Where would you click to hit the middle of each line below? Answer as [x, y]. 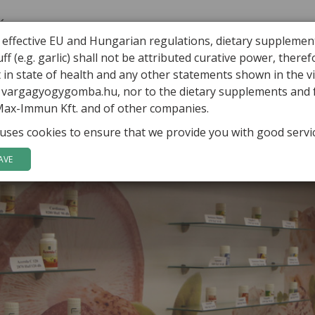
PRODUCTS [280, 25]
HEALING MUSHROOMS [187, 25]
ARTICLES [97, 25]
